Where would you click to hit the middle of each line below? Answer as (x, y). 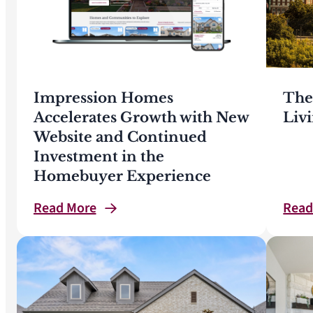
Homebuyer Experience (122, 176)
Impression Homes (103, 97)
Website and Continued (120, 137)
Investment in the (99, 156)
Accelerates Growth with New (141, 117)
